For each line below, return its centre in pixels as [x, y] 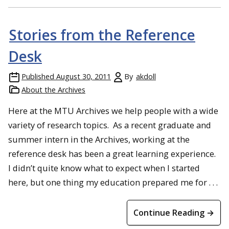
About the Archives [53, 90]
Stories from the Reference [102, 35]
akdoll [146, 76]
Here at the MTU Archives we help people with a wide [113, 111]
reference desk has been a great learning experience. [113, 154]
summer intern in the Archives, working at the [99, 139]
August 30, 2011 [84, 76]
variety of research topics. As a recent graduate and [110, 125]
